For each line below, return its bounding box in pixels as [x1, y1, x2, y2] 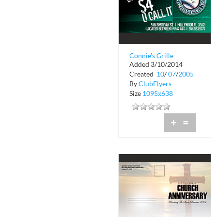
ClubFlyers [139, 79, 171, 88]
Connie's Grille [129, 51, 173, 60]
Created [129, 70, 155, 78]
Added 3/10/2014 [129, 60, 183, 69]
